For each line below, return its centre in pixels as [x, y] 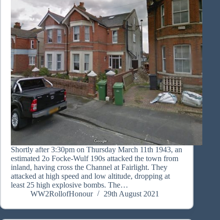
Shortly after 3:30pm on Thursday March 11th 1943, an [96, 150]
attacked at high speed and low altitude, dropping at [90, 176]
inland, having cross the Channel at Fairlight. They [89, 167]
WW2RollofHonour [62, 194]
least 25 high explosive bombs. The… [69, 185]
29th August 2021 [131, 194]
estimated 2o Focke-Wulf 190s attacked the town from [95, 159]
